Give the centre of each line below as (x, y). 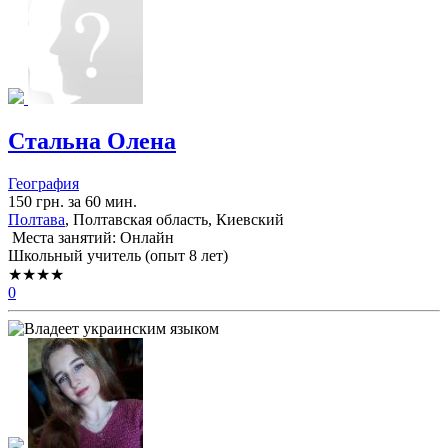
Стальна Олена (92, 141)
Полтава (36, 219)
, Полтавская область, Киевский (174, 219)
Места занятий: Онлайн (91, 237)
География (43, 183)
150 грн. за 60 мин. (72, 201)
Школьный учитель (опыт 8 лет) (118, 255)
